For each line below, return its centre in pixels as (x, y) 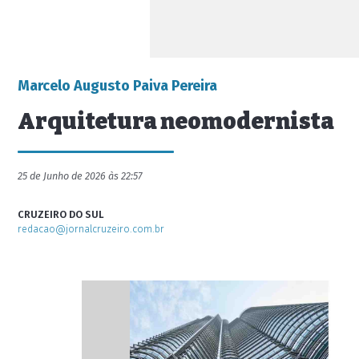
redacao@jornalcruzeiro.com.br (91, 229)
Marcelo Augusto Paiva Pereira (117, 86)
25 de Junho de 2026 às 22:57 (80, 176)
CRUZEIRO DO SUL (61, 214)
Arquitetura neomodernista (176, 121)
